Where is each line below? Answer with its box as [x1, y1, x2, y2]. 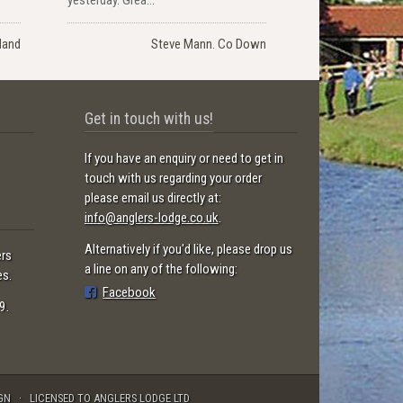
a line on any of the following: [84, 260, 237, 277]
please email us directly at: [84, 190, 221, 207]
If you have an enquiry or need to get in [84, 150, 283, 167]
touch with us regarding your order [84, 170, 262, 187]
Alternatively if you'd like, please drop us [84, 240, 292, 257]
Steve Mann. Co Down [150, 35, 266, 52]
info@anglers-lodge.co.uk [84, 210, 219, 227]
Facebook [103, 283, 157, 300]
